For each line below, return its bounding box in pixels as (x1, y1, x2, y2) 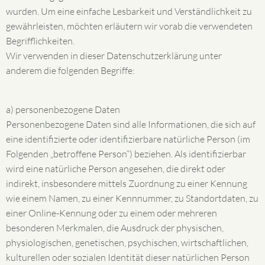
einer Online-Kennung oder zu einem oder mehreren (6, 207, 217, 219)
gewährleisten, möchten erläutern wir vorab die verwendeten (6, 20, 253, 32)
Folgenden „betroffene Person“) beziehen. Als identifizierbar (6, 148, 246, 160)
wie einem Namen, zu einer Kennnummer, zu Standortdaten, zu (6, 192, 258, 204)
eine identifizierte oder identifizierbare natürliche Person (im (6, 133, 250, 145)
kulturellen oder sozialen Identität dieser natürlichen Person (6, 251, 250, 263)
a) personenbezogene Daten (6, 104, 120, 115)
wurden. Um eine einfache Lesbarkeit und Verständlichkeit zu (6, 5, 252, 17)
